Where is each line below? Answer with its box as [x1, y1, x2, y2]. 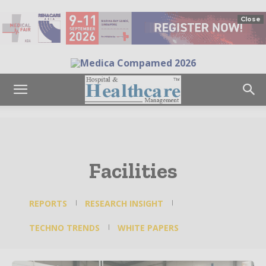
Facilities [88, 158, 178, 184]
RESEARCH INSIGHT [85, 198, 163, 210]
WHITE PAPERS [118, 222, 179, 234]
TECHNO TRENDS [29, 222, 100, 234]
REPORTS [29, 198, 67, 210]
